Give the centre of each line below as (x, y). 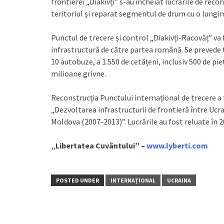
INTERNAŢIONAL (133, 180)
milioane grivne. (78, 73)
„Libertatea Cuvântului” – (99, 145)
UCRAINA (179, 180)
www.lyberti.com (177, 145)
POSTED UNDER (77, 180)
